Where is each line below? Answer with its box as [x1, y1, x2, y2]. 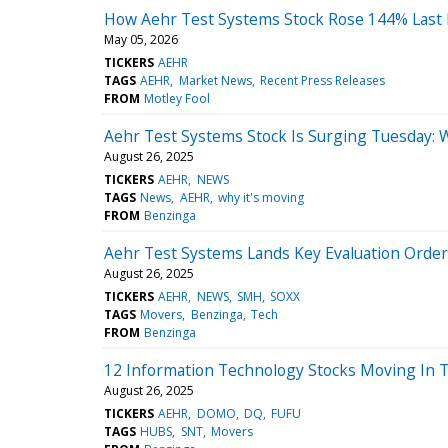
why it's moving [217, 188, 304, 206]
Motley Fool [144, 89, 211, 107]
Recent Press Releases [259, 71, 385, 89]
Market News [178, 71, 252, 89]
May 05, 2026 [104, 30, 178, 48]
